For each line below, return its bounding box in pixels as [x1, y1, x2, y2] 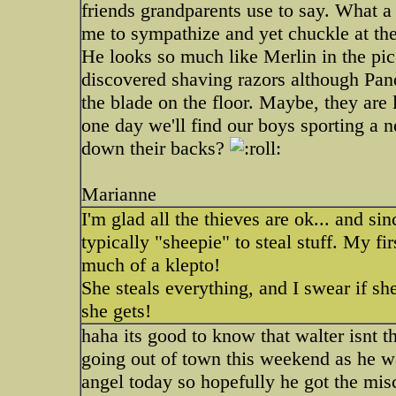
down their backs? [81, 137, 230, 159]
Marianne [81, 183, 156, 205]
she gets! [81, 300, 151, 322]
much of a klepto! [81, 254, 220, 276]
